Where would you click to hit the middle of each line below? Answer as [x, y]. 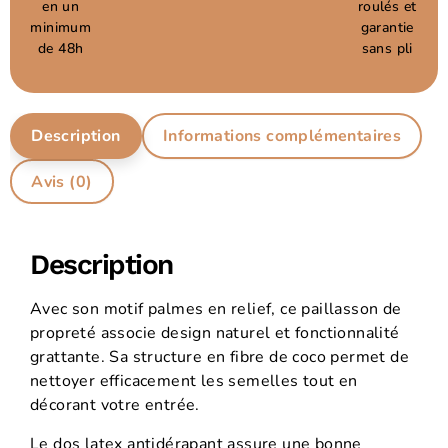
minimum [61, 27]
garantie [387, 27]
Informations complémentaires [282, 136]
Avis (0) [62, 181]
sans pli [387, 48]
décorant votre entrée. [115, 405]
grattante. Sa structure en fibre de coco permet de [219, 357]
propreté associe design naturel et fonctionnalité [215, 333]
